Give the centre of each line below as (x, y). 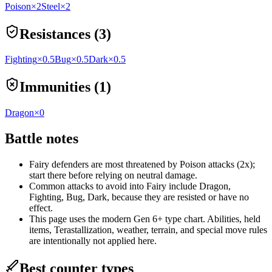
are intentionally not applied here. (93, 241)
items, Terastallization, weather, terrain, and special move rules (148, 230)
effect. (41, 208)
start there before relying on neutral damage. (113, 175)
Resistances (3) (65, 34)
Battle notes (42, 139)
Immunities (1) (65, 87)
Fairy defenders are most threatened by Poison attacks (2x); (142, 165)
